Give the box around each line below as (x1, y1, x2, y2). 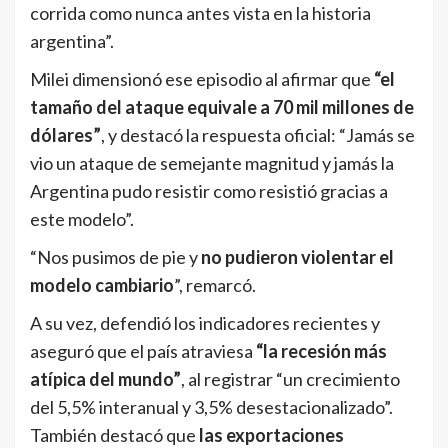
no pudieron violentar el (198, 245, 394, 268)
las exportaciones (199, 423, 344, 446)
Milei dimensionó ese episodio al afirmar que (30, 67, 374, 90)
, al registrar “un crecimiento (181, 367, 400, 390)
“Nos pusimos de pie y (30, 245, 198, 268)
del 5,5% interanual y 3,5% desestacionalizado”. (30, 395, 393, 418)
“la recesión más (256, 339, 387, 362)
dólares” (30, 123, 101, 146)
